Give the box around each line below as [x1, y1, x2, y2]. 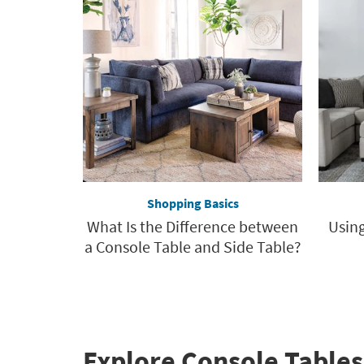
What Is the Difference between [87, 215, 298, 236]
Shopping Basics [146, 194, 239, 211]
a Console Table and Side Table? [84, 236, 301, 257]
